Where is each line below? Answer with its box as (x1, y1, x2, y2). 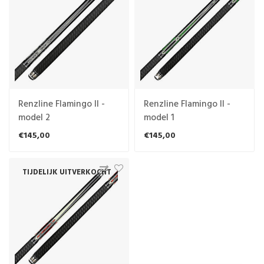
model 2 (18, 111, 50, 125)
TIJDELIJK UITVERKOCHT (22, 167, 111, 179)
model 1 (144, 111, 174, 125)
